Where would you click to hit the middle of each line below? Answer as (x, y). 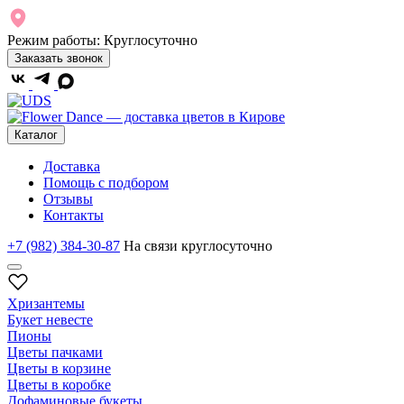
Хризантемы (46, 303)
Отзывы (68, 199)
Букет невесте (50, 320)
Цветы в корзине (59, 368)
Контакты (73, 215)
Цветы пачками (55, 352)
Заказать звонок (59, 58)
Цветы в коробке (59, 385)
